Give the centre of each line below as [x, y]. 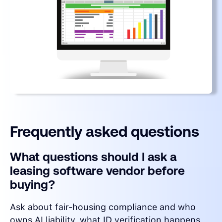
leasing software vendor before [97, 171]
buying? [33, 185]
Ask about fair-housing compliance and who [103, 207]
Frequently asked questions [105, 132]
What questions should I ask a [93, 157]
